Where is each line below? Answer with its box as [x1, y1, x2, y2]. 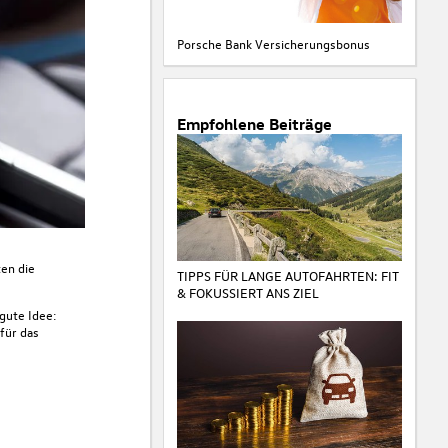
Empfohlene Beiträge [176, 113, 332, 134]
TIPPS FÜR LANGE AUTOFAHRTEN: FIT [176, 266, 399, 284]
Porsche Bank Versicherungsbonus [176, 34, 370, 52]
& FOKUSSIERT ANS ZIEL [176, 283, 319, 301]
